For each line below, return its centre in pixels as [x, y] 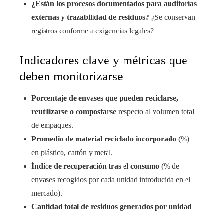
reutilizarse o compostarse [74, 112]
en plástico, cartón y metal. [72, 153]
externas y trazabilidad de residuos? [90, 17]
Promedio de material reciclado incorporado [104, 139]
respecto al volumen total [155, 112]
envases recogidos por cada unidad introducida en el [111, 180]
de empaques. [52, 125]
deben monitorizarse [71, 77]
